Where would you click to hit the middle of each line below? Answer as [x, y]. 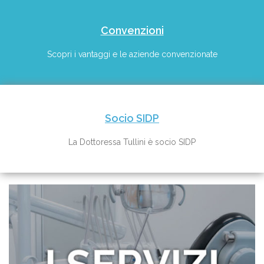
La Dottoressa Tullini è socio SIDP [132, 142]
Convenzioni [132, 31]
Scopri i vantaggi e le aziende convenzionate [132, 55]
